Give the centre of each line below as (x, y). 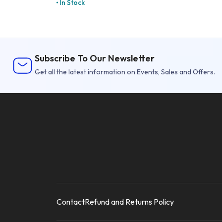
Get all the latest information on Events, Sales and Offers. (125, 72)
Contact (71, 201)
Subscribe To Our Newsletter (95, 58)
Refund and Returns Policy (129, 201)
